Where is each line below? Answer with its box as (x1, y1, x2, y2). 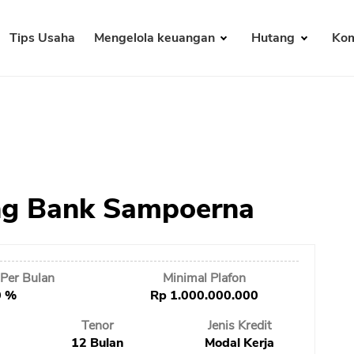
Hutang (251, 29, 299, 47)
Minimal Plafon (162, 269, 246, 288)
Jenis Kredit (208, 317, 272, 335)
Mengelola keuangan (93, 29, 218, 47)
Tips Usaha (9, 29, 75, 47)
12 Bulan (71, 334, 125, 352)
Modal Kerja (205, 334, 275, 352)
